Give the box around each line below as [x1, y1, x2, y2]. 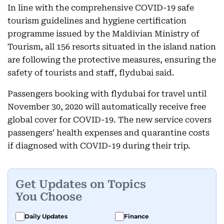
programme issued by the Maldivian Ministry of [7, 29, 199, 38]
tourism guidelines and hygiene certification [7, 16, 186, 25]
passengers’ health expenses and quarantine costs [7, 128, 209, 137]
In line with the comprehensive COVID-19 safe [7, 3, 194, 12]
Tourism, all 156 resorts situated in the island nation [7, 42, 216, 51]
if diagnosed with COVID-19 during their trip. [7, 141, 190, 150]
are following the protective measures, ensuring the [7, 55, 216, 64]
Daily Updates [24, 212, 67, 220]
